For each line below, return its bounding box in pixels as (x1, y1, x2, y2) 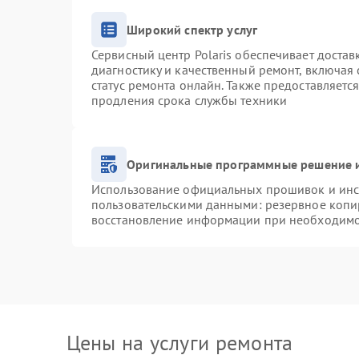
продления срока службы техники (91, 92, 288, 108)
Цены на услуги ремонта (66, 329, 293, 356)
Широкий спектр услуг (127, 21, 258, 38)
